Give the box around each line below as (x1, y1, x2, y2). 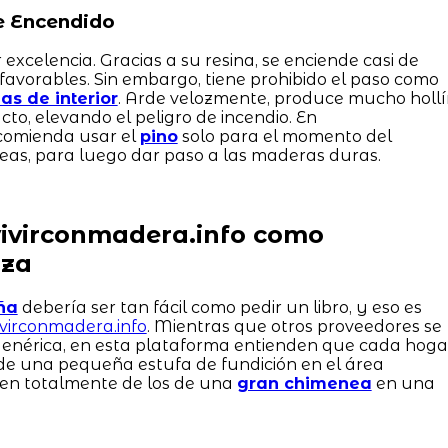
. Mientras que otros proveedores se (146, 317, 442, 337)
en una (371, 374, 435, 394)
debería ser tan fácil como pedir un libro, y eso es (17, 298, 422, 318)
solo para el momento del (177, 127, 392, 147)
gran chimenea (236, 374, 372, 394)
